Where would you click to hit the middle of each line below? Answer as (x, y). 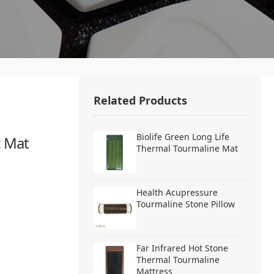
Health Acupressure (177, 193)
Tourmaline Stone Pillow (186, 204)
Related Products (140, 101)
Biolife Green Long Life (183, 137)
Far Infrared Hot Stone (182, 248)
